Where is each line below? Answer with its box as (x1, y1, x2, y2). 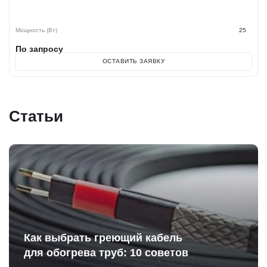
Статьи (9, 107, 63, 125)
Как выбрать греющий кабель (24, 231, 182, 244)
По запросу (15, 44, 63, 54)
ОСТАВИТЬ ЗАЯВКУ (102, 58, 165, 65)
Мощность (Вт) (15, 26, 57, 33)
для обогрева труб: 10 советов (24, 246, 188, 259)
